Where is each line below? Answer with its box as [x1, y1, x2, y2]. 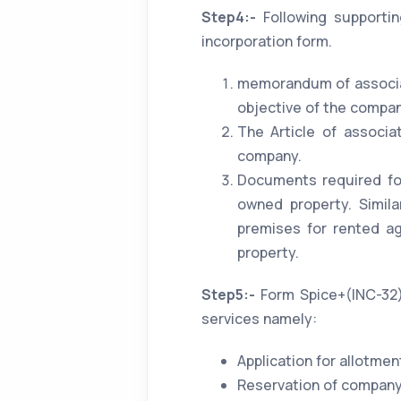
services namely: [200, 309, 317, 328]
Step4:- [200, 7, 263, 27]
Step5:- [200, 285, 255, 304]
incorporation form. [200, 31, 332, 51]
